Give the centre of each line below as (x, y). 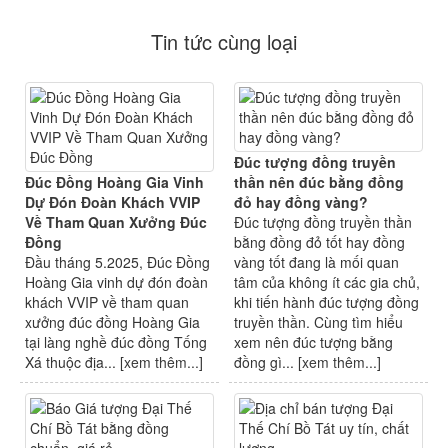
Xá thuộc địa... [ (74, 362)
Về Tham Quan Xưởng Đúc (116, 222)
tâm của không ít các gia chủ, (327, 282)
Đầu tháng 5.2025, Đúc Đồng (117, 262)
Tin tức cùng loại (224, 42)
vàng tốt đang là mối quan (316, 262)
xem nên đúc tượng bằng (313, 342)
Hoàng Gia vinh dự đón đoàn (116, 282)
